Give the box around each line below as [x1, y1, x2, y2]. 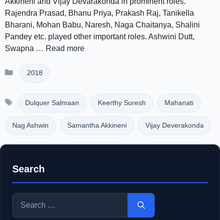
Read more [46, 44, 84, 53]
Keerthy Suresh [97, 99, 146, 107]
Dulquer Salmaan [25, 99, 79, 107]
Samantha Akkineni [67, 122, 127, 129]
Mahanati [164, 99, 193, 107]
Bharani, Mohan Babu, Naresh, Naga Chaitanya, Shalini [5, 21, 200, 29]
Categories [17, 65, 55, 73]
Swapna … [5, 44, 46, 53]
